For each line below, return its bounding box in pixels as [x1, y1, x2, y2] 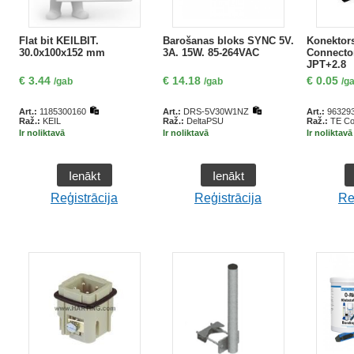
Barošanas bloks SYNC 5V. [162, 35, 294, 47]
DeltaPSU [183, 116, 224, 126]
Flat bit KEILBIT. [18, 35, 99, 47]
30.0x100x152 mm [18, 47, 105, 58]
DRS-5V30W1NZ [183, 107, 249, 116]
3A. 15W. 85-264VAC [162, 47, 259, 58]
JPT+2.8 [306, 58, 346, 70]
